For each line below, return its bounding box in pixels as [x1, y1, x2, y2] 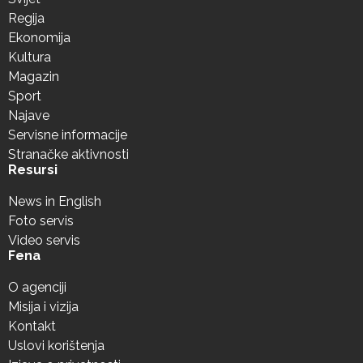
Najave [8, 107, 49, 123]
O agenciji [8, 279, 66, 295]
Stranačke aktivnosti [8, 146, 129, 162]
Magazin [8, 68, 59, 84]
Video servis [8, 232, 80, 248]
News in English [8, 193, 101, 209]
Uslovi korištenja [8, 337, 105, 353]
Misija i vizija [8, 298, 79, 314]
